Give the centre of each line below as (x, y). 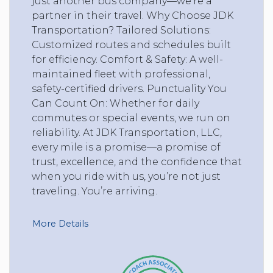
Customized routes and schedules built (131, 44)
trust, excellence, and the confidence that (137, 161)
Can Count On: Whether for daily (115, 103)
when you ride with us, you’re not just (126, 176)
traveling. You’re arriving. (94, 191)
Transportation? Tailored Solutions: (121, 30)
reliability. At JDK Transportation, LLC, (127, 132)
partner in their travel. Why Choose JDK (133, 15)
